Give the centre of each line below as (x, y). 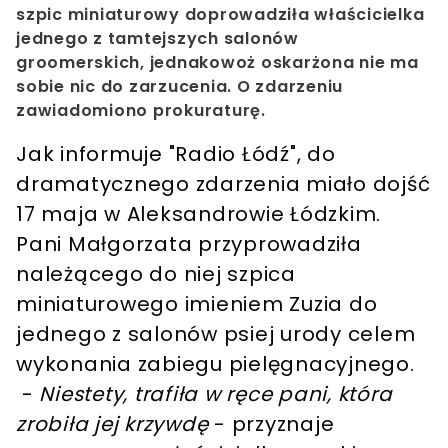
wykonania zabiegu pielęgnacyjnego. (215, 364)
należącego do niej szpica (156, 274)
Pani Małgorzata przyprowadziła (189, 244)
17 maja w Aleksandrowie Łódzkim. (198, 214)
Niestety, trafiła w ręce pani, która (216, 394)
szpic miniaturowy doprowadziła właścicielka (220, 15)
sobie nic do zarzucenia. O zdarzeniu (179, 87)
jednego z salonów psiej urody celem (216, 334)
